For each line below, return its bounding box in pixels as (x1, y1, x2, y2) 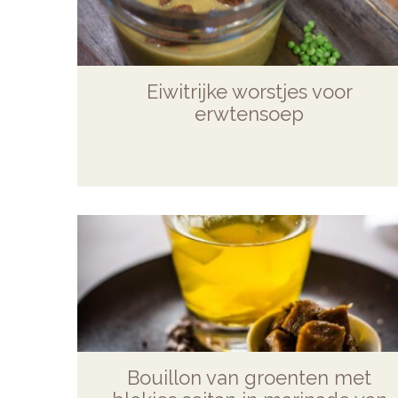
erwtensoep (195, 101, 305, 125)
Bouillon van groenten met (127, 365, 372, 389)
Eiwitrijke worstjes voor (146, 79, 353, 103)
